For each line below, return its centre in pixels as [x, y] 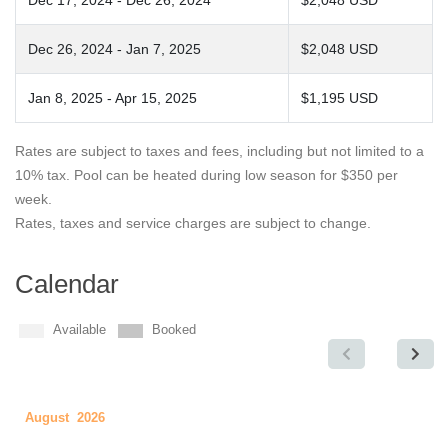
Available [79, 330]
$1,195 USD [339, 98]
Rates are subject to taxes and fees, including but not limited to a [219, 151]
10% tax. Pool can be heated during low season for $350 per [206, 175]
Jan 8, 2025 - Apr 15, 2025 [112, 98]
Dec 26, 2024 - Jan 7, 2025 [114, 49]
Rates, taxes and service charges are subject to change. [193, 223]
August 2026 [65, 418]
